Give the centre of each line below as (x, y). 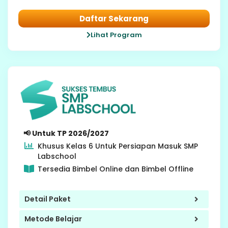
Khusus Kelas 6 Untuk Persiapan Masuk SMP (118, 146)
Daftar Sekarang (114, 19)
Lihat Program (116, 35)
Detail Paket (48, 199)
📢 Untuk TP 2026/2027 (66, 133)
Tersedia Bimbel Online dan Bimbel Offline (115, 169)
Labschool (57, 156)
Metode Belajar (53, 219)
